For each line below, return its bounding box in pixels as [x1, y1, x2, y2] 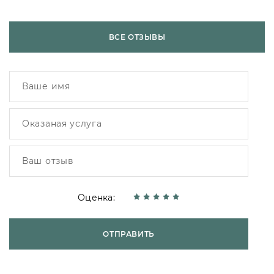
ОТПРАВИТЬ [103, 229, 155, 239]
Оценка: [78, 191, 115, 203]
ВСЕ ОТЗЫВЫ [108, 32, 166, 42]
